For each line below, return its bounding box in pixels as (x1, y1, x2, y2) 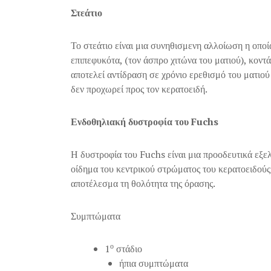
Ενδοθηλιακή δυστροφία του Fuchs (71, 115, 218, 128)
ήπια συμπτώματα (119, 256, 188, 270)
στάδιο (114, 242, 142, 255)
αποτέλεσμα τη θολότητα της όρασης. (71, 177, 215, 190)
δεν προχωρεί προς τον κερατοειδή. (71, 82, 207, 96)
